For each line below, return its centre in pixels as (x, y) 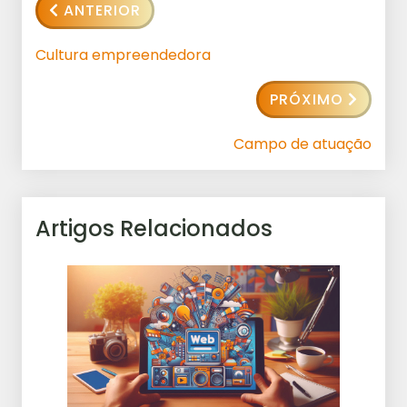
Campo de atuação (303, 144)
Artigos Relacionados (154, 228)
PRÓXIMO (307, 99)
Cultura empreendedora (123, 55)
